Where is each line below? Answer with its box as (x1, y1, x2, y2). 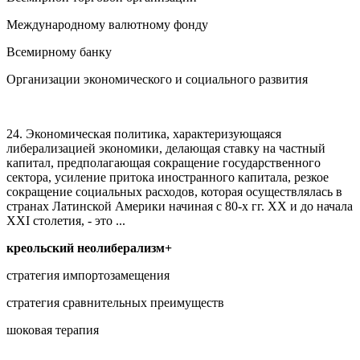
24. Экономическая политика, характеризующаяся (6, 126, 281, 141)
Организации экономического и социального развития (6, 72, 308, 86)
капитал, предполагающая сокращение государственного (6, 155, 321, 170)
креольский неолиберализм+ (6, 240, 172, 255)
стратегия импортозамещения (6, 268, 170, 282)
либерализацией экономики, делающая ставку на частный (6, 141, 325, 155)
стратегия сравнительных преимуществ (6, 295, 224, 309)
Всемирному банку (6, 44, 112, 59)
